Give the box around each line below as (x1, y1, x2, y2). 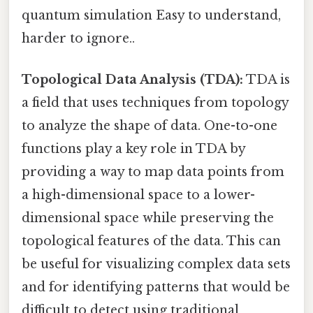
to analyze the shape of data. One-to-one (22, 118, 277, 134)
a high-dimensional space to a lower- (22, 187, 255, 203)
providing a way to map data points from (22, 164, 284, 180)
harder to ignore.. (22, 30, 135, 46)
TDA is (243, 72, 290, 88)
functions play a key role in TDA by (22, 141, 245, 157)
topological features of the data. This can (22, 233, 281, 249)
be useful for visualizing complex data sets (22, 256, 291, 272)
